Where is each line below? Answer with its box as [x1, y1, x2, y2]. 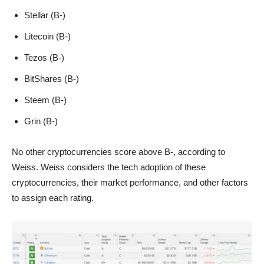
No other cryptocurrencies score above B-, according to [12, 147, 225, 157]
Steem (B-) [24, 95, 67, 105]
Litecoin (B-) [24, 31, 71, 42]
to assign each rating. [12, 193, 94, 203]
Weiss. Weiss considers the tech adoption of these [12, 162, 206, 173]
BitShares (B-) [24, 74, 79, 84]
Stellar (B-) [24, 10, 65, 21]
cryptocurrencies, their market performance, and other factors [12, 177, 248, 188]
